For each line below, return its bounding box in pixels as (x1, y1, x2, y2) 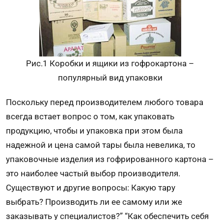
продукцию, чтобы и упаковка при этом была (6, 125, 183, 136)
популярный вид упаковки (57, 72, 163, 82)
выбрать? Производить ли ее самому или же (6, 196, 182, 207)
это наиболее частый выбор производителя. (6, 168, 180, 178)
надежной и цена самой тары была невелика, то (6, 139, 195, 150)
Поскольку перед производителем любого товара (6, 97, 203, 107)
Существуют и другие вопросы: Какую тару (6, 182, 175, 192)
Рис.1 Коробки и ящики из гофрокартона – (26, 58, 194, 68)
